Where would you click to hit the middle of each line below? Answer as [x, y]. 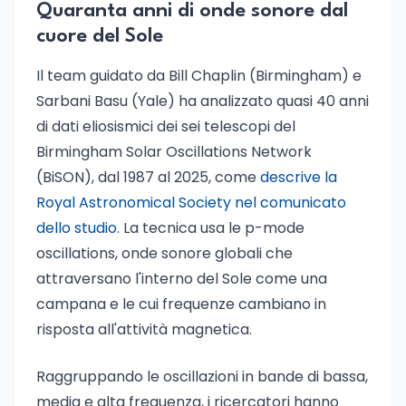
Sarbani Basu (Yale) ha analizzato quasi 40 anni [203, 101]
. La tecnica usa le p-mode [211, 228]
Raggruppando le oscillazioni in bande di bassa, [202, 377]
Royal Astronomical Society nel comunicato [191, 203]
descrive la [299, 177]
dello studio [77, 228]
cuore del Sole [100, 36]
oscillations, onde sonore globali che [164, 253]
